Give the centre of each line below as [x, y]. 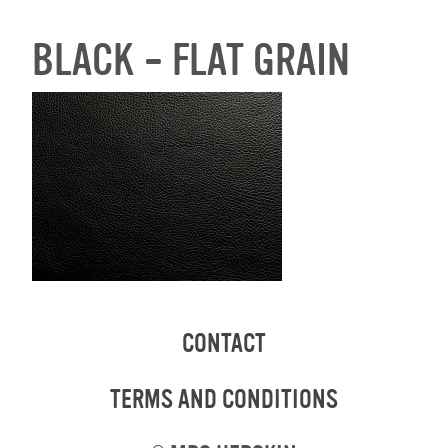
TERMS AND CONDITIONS [224, 399]
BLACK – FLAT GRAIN [191, 62]
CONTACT [224, 343]
